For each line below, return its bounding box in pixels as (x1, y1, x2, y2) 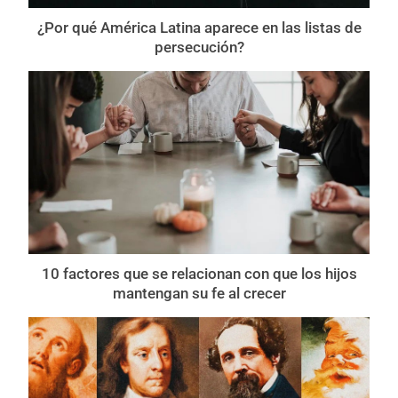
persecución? (154, 38, 244, 57)
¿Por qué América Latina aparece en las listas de (36, 19, 362, 37)
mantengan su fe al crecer (112, 284, 286, 303)
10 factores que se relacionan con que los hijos (41, 265, 357, 283)
